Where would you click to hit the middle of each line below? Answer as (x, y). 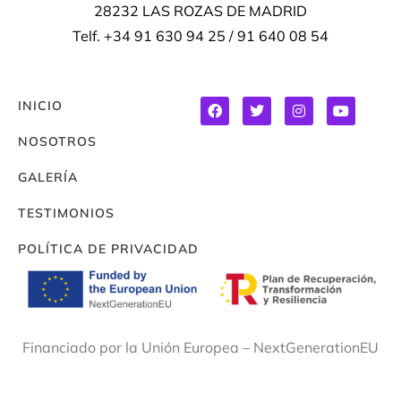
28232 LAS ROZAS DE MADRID (200, 11)
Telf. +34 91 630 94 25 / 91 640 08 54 (200, 36)
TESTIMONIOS (66, 213)
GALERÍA (48, 178)
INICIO (40, 106)
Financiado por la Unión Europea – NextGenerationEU (200, 348)
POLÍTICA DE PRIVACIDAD (108, 249)
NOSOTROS (57, 142)
